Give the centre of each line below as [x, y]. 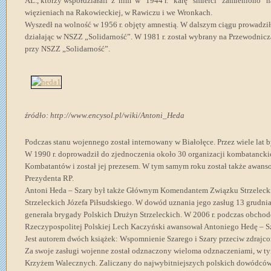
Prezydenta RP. [49, 178]
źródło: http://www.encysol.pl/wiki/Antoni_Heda [105, 116]
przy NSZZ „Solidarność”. [67, 49]
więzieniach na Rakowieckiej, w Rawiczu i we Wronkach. [119, 13]
